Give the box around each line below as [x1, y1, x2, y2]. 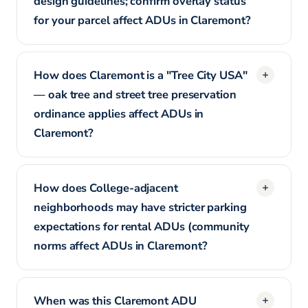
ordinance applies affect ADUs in [34, 106, 204, 122]
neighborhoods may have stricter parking [34, 199, 247, 215]
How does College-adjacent [34, 180, 178, 196]
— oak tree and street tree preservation [34, 87, 236, 102]
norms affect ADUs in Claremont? [34, 238, 208, 254]
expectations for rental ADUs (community [34, 219, 250, 234]
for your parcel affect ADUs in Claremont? [34, 12, 251, 28]
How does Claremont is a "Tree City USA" [34, 67, 247, 83]
